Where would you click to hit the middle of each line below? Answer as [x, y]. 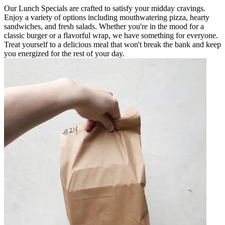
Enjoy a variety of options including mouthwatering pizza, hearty [107, 17]
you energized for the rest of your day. [64, 53]
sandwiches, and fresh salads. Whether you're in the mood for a [104, 26]
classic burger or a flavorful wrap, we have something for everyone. [111, 35]
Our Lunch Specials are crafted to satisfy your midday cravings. [105, 8]
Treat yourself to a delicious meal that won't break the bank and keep [113, 44]
